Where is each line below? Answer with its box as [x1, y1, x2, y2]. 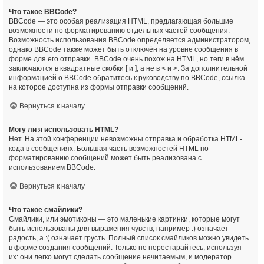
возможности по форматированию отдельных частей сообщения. [9, 27, 230, 35]
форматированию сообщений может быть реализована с [9, 154, 202, 162]
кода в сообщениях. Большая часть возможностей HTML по [9, 144, 209, 153]
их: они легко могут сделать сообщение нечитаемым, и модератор [9, 253, 232, 261]
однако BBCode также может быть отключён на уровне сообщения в [9, 45, 238, 54]
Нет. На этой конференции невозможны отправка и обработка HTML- [9, 135, 242, 143]
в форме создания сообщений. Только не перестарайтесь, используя [9, 243, 242, 252]
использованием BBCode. [9, 163, 95, 171]
